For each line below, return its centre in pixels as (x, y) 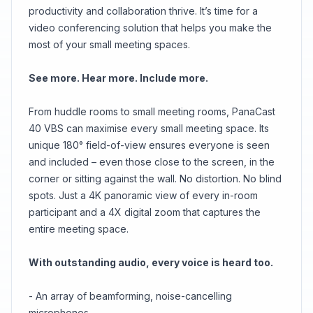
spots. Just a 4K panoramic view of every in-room (143, 195)
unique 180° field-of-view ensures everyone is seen (149, 145)
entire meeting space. (79, 228)
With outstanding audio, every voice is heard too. (151, 262)
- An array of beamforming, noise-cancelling (130, 296)
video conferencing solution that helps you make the (150, 27)
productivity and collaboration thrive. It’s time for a (143, 10)
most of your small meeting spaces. (109, 44)
